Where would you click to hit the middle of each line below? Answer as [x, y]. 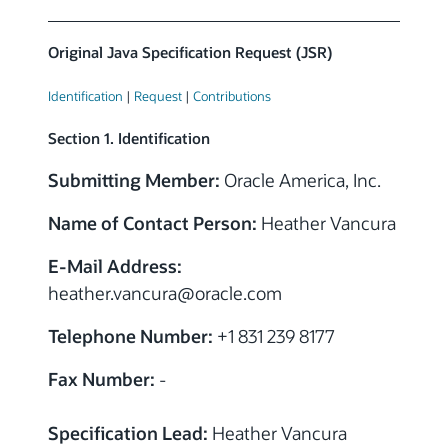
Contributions [232, 95]
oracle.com [238, 293]
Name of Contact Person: [152, 223]
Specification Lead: [128, 433]
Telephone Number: [130, 336]
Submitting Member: [134, 180]
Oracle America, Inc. [300, 180]
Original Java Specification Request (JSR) [190, 52]
